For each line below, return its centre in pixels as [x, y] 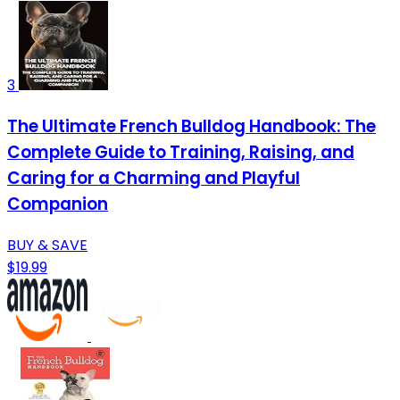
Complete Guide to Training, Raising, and [181, 152]
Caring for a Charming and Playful [154, 178]
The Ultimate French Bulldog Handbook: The [192, 126]
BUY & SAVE [47, 245]
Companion [58, 204]
